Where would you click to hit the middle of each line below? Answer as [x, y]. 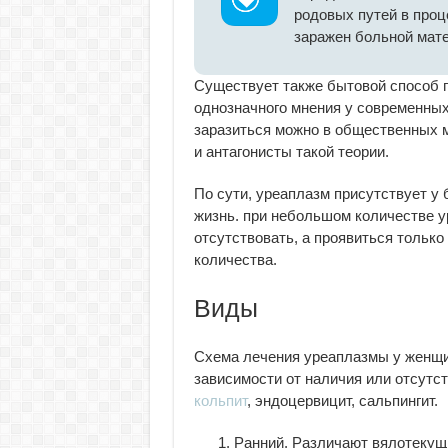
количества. [235, 259]
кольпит [220, 400]
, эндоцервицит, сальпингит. [342, 400]
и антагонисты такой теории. [291, 151]
